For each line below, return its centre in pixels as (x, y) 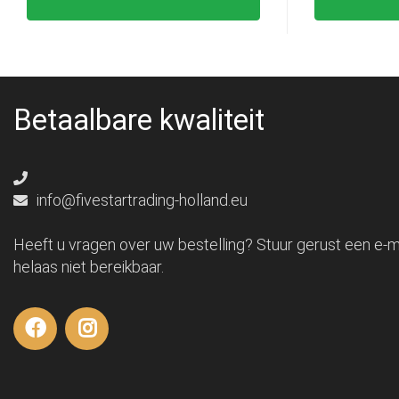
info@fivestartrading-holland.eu (140, 200)
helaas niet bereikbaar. (89, 267)
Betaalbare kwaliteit (139, 121)
